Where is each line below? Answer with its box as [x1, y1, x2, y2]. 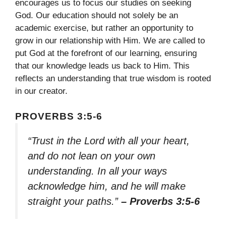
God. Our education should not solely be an [15, 10, 178, 20]
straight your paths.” [28, 196, 121, 207]
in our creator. [15, 86, 68, 96]
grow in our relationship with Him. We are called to [15, 35, 205, 45]
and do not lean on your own [28, 150, 155, 162]
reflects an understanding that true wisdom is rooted [15, 73, 211, 83]
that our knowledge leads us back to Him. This [15, 61, 190, 71]
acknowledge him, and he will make [28, 181, 186, 192]
